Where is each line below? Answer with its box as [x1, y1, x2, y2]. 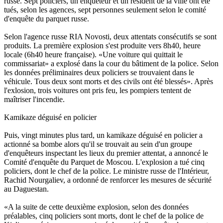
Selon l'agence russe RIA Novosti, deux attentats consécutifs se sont [4, 32, 217, 41]
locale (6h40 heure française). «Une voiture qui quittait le [4, 50, 183, 59]
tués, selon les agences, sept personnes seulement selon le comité [4, 5, 206, 14]
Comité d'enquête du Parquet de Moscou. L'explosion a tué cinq [4, 157, 205, 166]
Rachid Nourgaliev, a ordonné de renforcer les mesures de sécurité [4, 175, 212, 184]
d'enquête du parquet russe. [4, 14, 89, 23]
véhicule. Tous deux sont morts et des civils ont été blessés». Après [4, 77, 213, 86]
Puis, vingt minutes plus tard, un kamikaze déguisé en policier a [4, 130, 203, 139]
